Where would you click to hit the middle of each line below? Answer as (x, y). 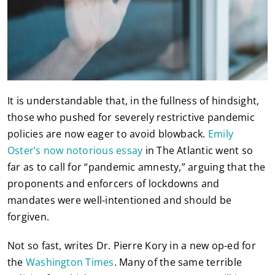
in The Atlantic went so (198, 151)
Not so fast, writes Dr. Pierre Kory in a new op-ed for (131, 246)
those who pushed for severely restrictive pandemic (131, 118)
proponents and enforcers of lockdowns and (113, 184)
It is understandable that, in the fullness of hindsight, (133, 101)
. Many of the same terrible (178, 262)
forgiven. (28, 217)
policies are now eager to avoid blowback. (107, 134)
